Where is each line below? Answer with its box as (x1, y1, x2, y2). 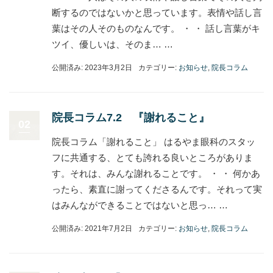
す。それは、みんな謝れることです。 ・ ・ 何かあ (52, 168, 260, 179)
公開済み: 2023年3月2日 (52, 63, 132, 72)
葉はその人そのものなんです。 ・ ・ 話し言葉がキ (52, 23, 260, 34)
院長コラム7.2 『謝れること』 (52, 112, 210, 124)
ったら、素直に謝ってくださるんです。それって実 (52, 184, 262, 194)
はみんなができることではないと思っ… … (52, 200, 228, 210)
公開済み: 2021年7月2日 (52, 224, 132, 233)
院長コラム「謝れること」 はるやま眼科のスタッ (52, 136, 255, 147)
